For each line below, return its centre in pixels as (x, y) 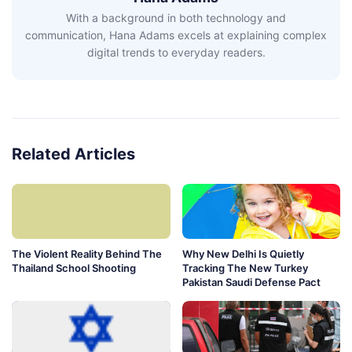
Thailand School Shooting (74, 268)
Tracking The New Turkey (245, 268)
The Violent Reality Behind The (87, 254)
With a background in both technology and (176, 18)
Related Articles (73, 154)
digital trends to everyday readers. (176, 53)
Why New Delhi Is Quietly (243, 254)
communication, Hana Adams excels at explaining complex (176, 35)
